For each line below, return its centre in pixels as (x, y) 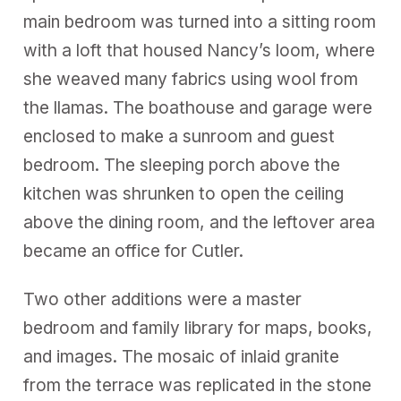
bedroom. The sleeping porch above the (182, 166)
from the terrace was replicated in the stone (198, 386)
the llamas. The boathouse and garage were (198, 108)
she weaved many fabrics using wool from (191, 80)
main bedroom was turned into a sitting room (200, 22)
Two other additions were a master (163, 300)
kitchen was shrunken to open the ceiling (184, 194)
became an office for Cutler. (134, 252)
